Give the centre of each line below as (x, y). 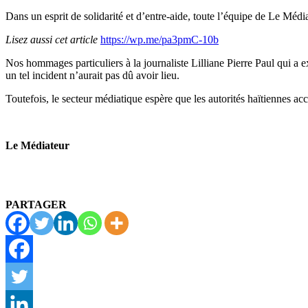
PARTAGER (36, 204)
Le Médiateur (37, 145)
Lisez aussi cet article (52, 39)
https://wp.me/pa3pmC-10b (159, 39)
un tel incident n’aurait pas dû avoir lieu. (92, 75)
